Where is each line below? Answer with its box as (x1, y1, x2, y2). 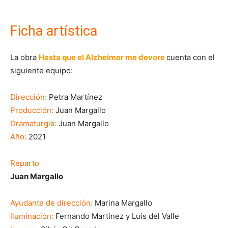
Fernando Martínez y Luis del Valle (53, 211, 179, 221)
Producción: (10, 105, 55, 115)
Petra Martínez (49, 92, 102, 102)
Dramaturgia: (10, 118, 59, 128)
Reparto (10, 158, 39, 168)
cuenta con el (166, 52, 215, 62)
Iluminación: (10, 211, 53, 221)
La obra (10, 52, 39, 62)
